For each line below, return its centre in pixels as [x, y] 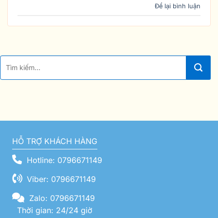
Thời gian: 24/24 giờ [54, 210]
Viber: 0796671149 [60, 179]
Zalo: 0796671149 [61, 198]
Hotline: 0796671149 [63, 160]
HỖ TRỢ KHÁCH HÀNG [55, 141]
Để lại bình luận [178, 6]
